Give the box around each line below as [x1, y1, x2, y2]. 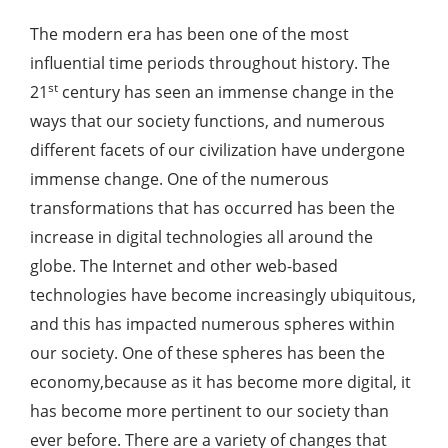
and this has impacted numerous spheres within [30, 313, 395, 336]
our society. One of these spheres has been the [30, 342, 385, 365]
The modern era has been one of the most [30, 23, 349, 46]
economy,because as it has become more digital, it [30, 371, 411, 394]
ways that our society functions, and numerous [30, 110, 385, 133]
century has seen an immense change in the [58, 81, 394, 104]
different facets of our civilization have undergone [30, 139, 405, 162]
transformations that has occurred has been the [30, 197, 395, 220]
